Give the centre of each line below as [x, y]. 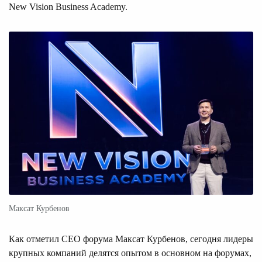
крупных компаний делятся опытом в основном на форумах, [130, 253]
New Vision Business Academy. [68, 6]
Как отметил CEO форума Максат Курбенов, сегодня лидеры [131, 239]
